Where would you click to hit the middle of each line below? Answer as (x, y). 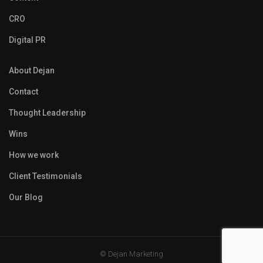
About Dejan (32, 70)
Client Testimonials (45, 176)
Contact (23, 92)
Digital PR (27, 40)
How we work (34, 155)
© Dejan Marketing (131, 254)
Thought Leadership (47, 113)
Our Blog (26, 197)
